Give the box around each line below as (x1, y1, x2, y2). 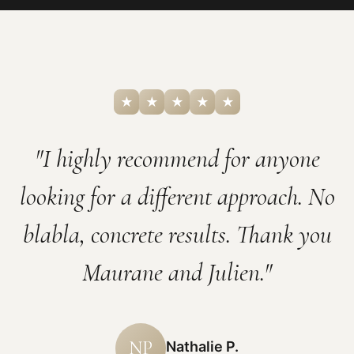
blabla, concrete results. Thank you (22, 219, 332, 250)
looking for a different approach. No (19, 181, 335, 212)
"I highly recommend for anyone (34, 143, 320, 174)
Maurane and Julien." (82, 257, 272, 288)
